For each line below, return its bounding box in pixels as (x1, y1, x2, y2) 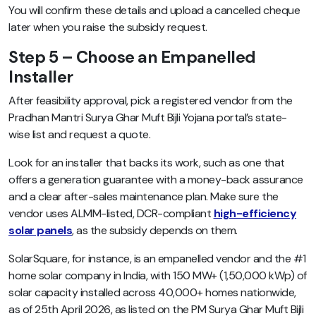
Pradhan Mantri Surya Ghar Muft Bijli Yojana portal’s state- (8, 110, 287, 126)
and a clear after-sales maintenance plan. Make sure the (8, 189, 279, 205)
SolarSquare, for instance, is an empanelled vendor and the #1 (8, 251, 306, 267)
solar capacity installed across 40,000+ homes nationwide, (8, 285, 296, 300)
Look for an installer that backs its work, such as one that (8, 155, 285, 171)
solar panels (8, 223, 72, 238)
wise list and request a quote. (8, 127, 150, 142)
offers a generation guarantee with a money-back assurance (8, 172, 303, 188)
